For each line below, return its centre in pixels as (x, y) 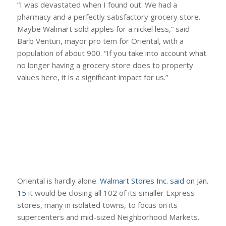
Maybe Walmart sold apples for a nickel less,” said (103, 29)
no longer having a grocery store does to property (105, 65)
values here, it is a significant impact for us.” (92, 77)
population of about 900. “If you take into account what (111, 53)
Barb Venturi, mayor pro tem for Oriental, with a (100, 41)
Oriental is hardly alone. (58, 181)
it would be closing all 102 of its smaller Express (111, 193)
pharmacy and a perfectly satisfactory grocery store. (108, 16)
